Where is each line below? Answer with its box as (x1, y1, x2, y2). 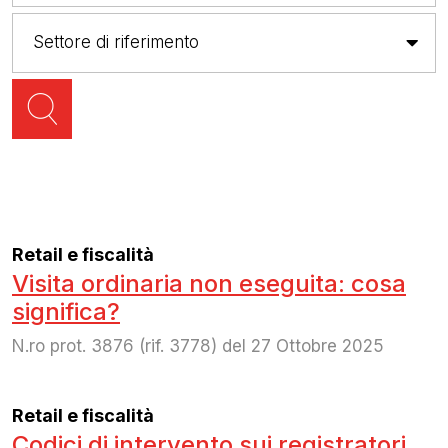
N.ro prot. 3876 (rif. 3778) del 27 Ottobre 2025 (12, 335, 384, 356)
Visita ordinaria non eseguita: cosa (12, 268, 406, 298)
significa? (12, 296, 120, 326)
